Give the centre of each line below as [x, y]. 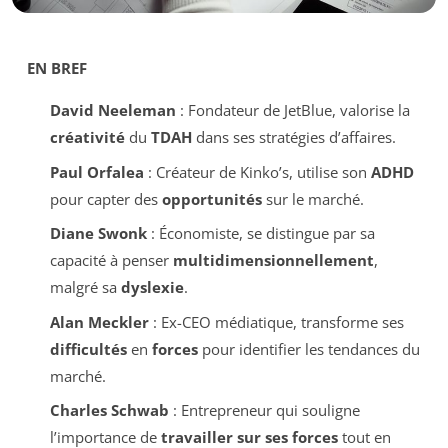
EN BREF [57, 68]
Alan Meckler [99, 321]
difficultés [88, 348]
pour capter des [105, 198]
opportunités [211, 198]
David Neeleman [112, 110]
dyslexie [152, 287]
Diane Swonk [98, 233]
